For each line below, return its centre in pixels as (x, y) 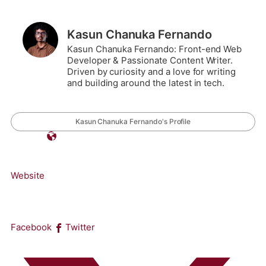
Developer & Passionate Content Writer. (150, 61)
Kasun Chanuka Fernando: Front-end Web (154, 49)
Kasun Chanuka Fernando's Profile (133, 122)
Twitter (80, 227)
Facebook (31, 227)
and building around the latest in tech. (146, 83)
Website (27, 175)
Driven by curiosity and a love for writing (151, 72)
